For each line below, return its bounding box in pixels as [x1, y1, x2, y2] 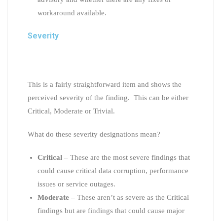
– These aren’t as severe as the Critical [69, 193, 189, 201]
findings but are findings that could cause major [37, 206, 184, 215]
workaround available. [37, 8, 107, 17]
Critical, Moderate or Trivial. [28, 107, 115, 115]
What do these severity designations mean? [28, 130, 160, 138]
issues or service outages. [37, 180, 115, 188]
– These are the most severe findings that [62, 153, 190, 161]
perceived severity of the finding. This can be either [28, 93, 188, 102]
